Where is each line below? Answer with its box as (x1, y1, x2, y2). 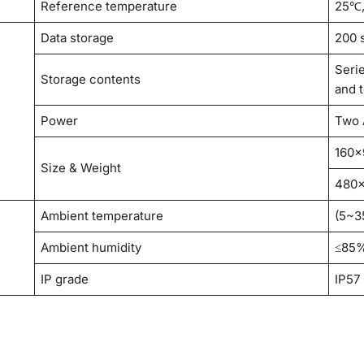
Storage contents (41, 71, 141, 87)
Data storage (41, 29, 115, 45)
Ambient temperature (41, 207, 164, 223)
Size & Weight (41, 159, 122, 175)
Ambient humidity (41, 239, 142, 255)
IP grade (41, 271, 89, 287)
